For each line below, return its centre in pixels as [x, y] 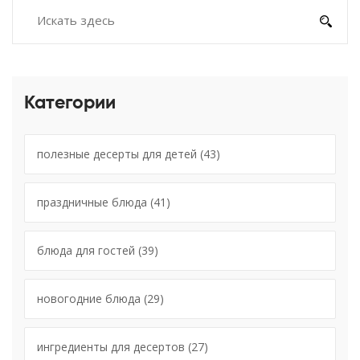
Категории [70, 103]
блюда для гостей [88, 250]
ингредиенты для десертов [112, 346]
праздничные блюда [94, 202]
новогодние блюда [90, 298]
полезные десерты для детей [119, 153]
